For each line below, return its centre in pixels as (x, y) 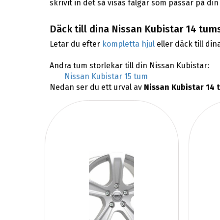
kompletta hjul (128, 44)
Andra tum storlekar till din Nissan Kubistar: (129, 66)
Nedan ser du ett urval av (96, 87)
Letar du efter (76, 44)
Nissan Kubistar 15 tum (106, 77)
